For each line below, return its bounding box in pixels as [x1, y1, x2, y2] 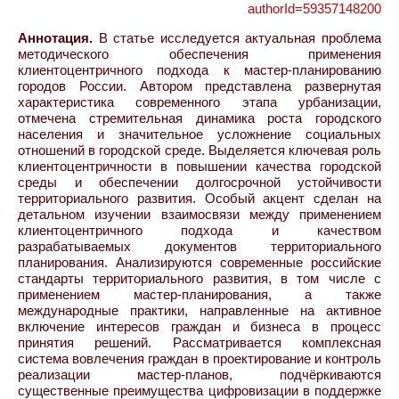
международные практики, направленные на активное [18, 302, 381, 318]
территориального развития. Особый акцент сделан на [18, 190, 381, 206]
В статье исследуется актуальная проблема [93, 29, 381, 45]
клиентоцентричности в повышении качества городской [18, 158, 381, 174]
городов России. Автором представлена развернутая [18, 77, 381, 94]
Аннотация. [18, 29, 93, 45]
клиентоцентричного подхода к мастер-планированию [18, 61, 381, 77]
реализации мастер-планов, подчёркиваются [18, 366, 381, 382]
